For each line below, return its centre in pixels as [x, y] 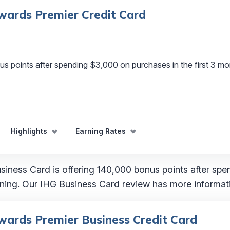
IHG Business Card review [95, 184]
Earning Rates [100, 131]
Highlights [29, 131]
